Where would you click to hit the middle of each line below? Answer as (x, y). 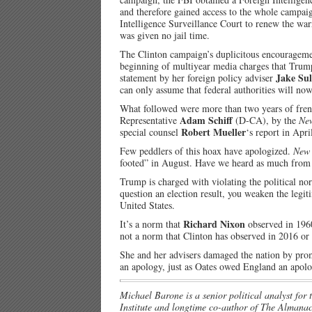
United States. (147, 205)
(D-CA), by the (266, 120)
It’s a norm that (151, 224)
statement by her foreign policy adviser (198, 78)
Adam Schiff (206, 120)
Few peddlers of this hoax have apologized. (206, 151)
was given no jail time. (165, 35)
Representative (150, 120)
